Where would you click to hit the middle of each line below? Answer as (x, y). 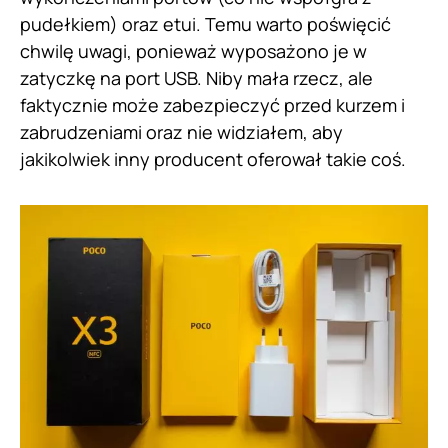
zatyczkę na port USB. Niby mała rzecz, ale (196, 77)
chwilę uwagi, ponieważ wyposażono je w (193, 50)
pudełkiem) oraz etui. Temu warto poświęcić (205, 23)
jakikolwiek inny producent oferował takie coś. (213, 158)
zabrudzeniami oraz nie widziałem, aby (181, 131)
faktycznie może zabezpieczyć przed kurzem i (212, 104)
